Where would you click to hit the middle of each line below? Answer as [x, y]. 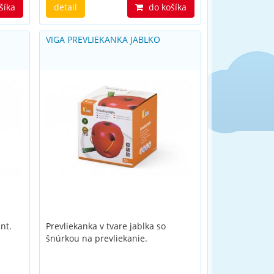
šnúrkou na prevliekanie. [96, 238]
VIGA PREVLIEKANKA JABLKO [103, 39]
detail [65, 7]
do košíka [166, 7]
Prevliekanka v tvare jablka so [106, 226]
